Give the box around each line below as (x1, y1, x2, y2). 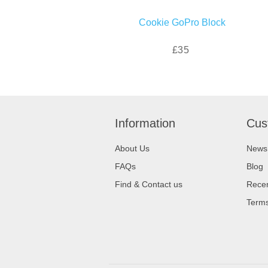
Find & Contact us (115, 179, 182, 189)
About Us (115, 143, 150, 153)
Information (115, 116, 175, 130)
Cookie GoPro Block (138, 17, 226, 28)
